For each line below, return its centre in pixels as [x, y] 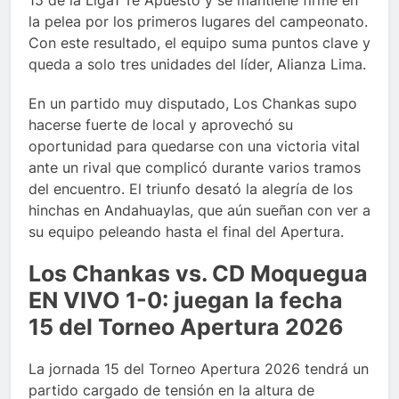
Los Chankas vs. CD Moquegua [198, 274]
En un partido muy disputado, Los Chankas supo [193, 104]
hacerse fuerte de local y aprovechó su [161, 125]
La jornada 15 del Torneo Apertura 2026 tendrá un [199, 369]
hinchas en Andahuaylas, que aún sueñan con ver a [199, 211]
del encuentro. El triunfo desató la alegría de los [191, 189]
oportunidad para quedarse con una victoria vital [194, 147]
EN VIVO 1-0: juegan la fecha [186, 301]
